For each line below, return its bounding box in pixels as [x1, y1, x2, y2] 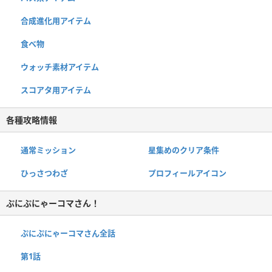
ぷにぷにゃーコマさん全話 [21, 227, 115, 239]
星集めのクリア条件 [148, 144, 219, 155]
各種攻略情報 [6, 114, 57, 126]
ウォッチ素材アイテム [21, 61, 99, 72]
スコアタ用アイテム [21, 84, 91, 95]
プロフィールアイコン [148, 167, 226, 178]
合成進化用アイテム [21, 15, 91, 26]
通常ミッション [21, 144, 76, 155]
